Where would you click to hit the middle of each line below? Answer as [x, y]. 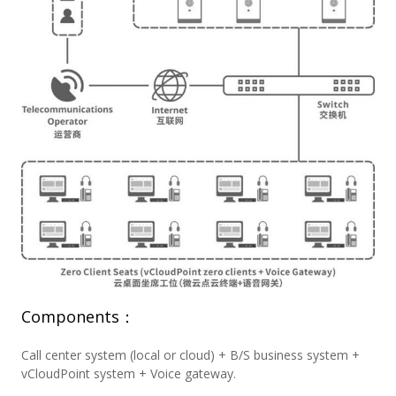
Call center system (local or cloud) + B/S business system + [190, 355]
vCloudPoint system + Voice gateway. [128, 374]
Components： [78, 317]
